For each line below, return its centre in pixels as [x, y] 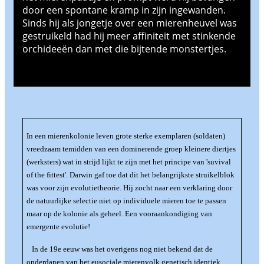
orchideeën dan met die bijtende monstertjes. [124, 49]
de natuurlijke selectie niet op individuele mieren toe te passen [126, 201]
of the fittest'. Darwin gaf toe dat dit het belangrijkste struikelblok [130, 175]
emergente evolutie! [58, 227]
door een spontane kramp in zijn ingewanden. [124, 10]
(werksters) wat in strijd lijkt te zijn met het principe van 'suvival [128, 162]
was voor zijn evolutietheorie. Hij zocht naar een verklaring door [129, 188]
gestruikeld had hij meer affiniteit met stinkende [129, 36]
